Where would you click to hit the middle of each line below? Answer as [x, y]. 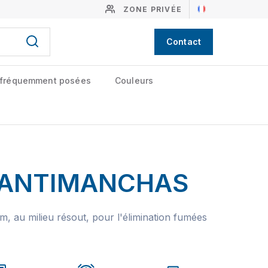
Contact [183, 42]
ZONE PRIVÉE [152, 9]
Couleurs [134, 80]
